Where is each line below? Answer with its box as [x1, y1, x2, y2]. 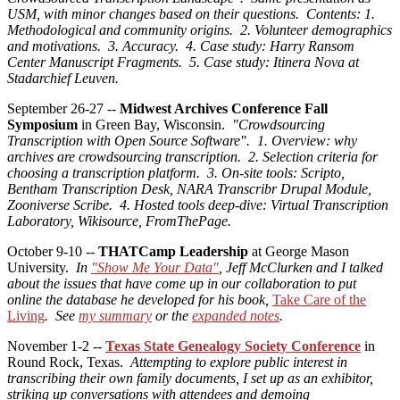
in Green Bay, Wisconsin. [78, 117, 232, 133]
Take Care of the [272, 292, 366, 308]
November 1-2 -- [7, 338, 105, 354]
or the [152, 308, 192, 324]
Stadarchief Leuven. [7, 71, 119, 87]
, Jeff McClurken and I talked [219, 260, 383, 276]
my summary [79, 308, 152, 324]
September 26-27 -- [7, 101, 120, 117]
